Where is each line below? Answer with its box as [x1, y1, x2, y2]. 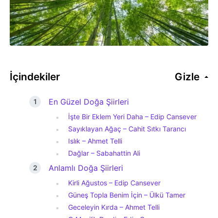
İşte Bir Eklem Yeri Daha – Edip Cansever [68, 112, 197, 121]
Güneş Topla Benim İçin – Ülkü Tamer [68, 191, 185, 199]
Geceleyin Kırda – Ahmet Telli [68, 203, 160, 211]
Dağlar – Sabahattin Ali [68, 149, 140, 157]
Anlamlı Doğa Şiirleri [49, 163, 123, 173]
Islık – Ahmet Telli [68, 137, 122, 145]
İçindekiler [10, 71, 60, 83]
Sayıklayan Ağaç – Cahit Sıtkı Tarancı [68, 125, 186, 133]
